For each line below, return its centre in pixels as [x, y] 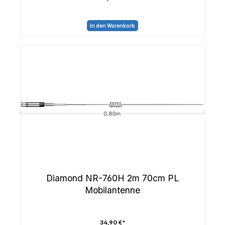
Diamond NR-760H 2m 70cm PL [113, 178]
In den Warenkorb [113, 25]
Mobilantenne [113, 190]
